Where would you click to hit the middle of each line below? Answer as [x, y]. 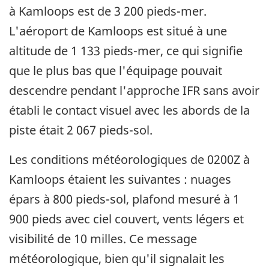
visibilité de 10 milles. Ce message [103, 239]
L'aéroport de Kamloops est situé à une [118, 31]
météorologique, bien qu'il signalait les [117, 259]
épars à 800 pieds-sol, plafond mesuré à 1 [124, 199]
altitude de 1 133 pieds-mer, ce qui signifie [126, 51]
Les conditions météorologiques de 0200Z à [129, 160]
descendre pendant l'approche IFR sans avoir [134, 91]
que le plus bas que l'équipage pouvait [116, 71]
